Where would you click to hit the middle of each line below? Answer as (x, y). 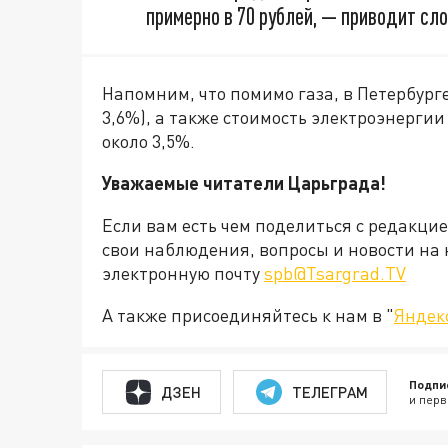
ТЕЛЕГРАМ (329, 391)
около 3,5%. (148, 141)
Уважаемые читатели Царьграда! (244, 183)
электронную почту (183, 273)
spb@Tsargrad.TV (335, 273)
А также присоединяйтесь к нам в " (248, 315)
